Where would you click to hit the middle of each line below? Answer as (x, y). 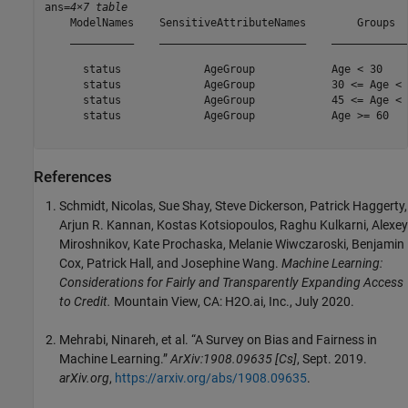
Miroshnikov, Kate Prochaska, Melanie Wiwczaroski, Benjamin (232, 244)
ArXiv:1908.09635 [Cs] (234, 358)
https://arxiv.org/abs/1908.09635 (211, 377)
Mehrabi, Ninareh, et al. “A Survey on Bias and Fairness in (218, 339)
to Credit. (85, 301)
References (73, 178)
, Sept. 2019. (332, 358)
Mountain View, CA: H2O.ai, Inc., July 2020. (233, 301)
